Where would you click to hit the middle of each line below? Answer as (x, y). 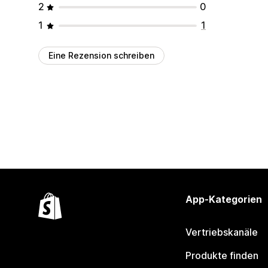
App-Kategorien (223, 199)
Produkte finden (222, 255)
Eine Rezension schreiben (101, 55)
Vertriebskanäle (221, 232)
